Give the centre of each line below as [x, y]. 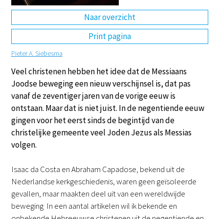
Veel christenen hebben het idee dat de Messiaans [99, 71]
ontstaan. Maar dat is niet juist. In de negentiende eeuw [108, 108]
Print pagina [109, 36]
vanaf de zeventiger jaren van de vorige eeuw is [93, 96]
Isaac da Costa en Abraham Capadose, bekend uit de [98, 169]
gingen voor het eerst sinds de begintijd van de [93, 120]
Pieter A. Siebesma [37, 53]
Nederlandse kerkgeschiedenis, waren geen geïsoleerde [104, 181]
